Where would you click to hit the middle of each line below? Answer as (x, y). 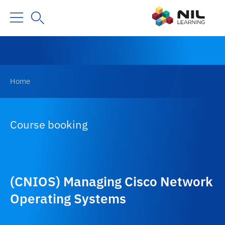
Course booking (49, 124)
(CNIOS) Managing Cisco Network (111, 181)
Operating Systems (68, 198)
